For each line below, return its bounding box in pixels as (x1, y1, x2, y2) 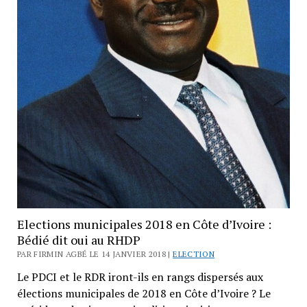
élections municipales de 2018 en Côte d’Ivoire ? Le (16, 286, 271, 302)
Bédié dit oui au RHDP (16, 232, 140, 249)
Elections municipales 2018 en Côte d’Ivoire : (16, 216, 271, 233)
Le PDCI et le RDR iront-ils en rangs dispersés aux (16, 269, 263, 285)
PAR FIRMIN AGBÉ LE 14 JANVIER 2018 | (16, 249, 173, 260)
